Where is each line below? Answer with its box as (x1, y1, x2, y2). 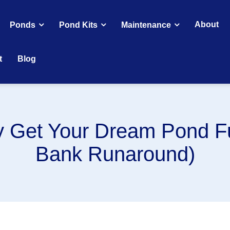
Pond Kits (59, 21, 98, 29)
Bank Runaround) (35, 143, 195, 165)
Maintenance (121, 21, 171, 29)
